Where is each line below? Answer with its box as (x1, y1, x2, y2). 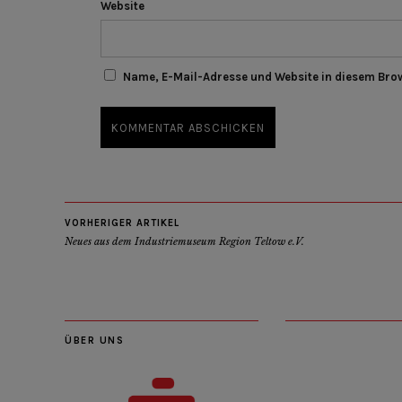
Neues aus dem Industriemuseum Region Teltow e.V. (65, 234, 304, 248)
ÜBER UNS (65, 334, 124, 346)
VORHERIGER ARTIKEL (65, 216, 179, 229)
